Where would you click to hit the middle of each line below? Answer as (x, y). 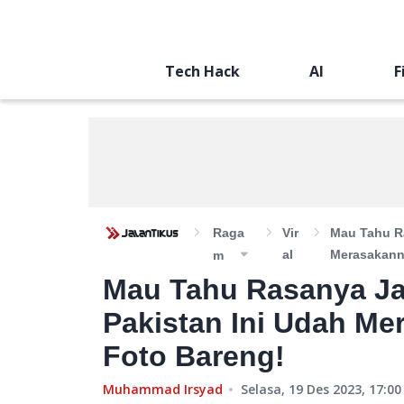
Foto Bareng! (194, 356)
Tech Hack (202, 71)
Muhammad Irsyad (163, 389)
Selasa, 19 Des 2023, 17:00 (321, 389)
